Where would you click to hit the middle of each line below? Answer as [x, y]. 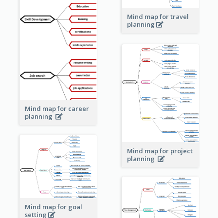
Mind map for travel [158, 17]
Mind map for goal [53, 207]
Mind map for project [160, 151]
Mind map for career [57, 109]
